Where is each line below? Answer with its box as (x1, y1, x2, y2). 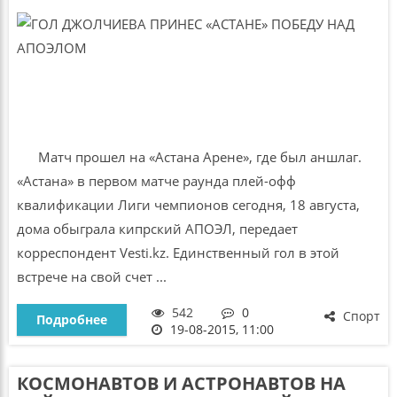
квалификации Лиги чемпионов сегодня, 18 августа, (16, 196, 360, 214)
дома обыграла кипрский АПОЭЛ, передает (16, 220, 298, 238)
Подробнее (35, 310, 107, 328)
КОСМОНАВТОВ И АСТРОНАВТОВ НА (16, 370, 346, 395)
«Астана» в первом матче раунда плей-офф (16, 172, 296, 191)
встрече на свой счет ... (16, 268, 167, 286)
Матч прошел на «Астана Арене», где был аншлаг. (16, 148, 365, 167)
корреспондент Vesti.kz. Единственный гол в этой (16, 244, 339, 262)
